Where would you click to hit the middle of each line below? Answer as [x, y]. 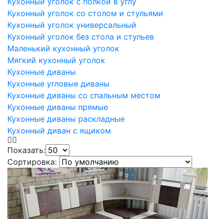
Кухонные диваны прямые [58, 107]
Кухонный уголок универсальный [72, 25]
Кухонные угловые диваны [58, 84]
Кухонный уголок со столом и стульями [85, 13]
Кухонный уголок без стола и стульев [81, 37]
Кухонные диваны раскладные [66, 119]
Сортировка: [33, 162]
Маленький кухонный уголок [63, 48]
